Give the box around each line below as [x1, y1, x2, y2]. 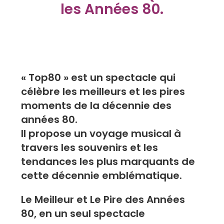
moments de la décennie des [21, 98, 172, 112]
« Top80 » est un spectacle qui [21, 70, 176, 84]
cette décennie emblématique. [21, 168, 182, 182]
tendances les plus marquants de [21, 154, 195, 168]
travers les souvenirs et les [21, 140, 158, 154]
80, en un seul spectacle [21, 206, 145, 220]
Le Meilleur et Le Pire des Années [21, 192, 185, 206]
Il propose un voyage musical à [21, 126, 181, 140]
